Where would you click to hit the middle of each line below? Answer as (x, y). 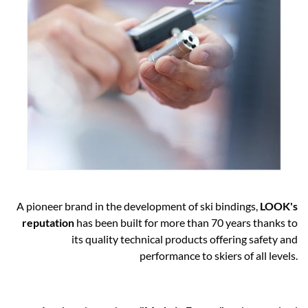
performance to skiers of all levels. (219, 256)
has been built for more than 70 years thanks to (187, 223)
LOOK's (278, 206)
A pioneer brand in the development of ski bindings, (137, 206)
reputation (49, 223)
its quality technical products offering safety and (185, 239)
